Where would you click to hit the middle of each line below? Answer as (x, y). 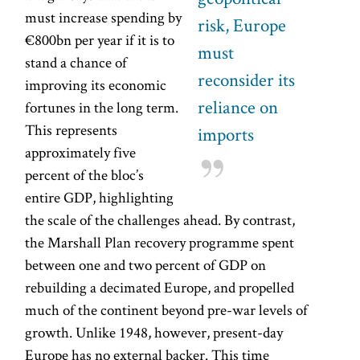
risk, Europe (242, 25)
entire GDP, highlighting (100, 197)
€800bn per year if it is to (100, 39)
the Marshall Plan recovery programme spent (160, 242)
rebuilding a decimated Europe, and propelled (160, 287)
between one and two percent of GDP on (146, 264)
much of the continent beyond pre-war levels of (167, 309)
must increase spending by (104, 17)
